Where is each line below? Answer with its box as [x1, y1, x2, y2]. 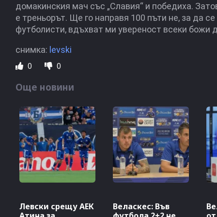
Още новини [15, 81, 74, 93]
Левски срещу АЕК [19, 201, 94, 212]
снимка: [15, 45, 49, 55]
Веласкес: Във [113, 201, 170, 212]
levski [49, 45, 72, 55]
